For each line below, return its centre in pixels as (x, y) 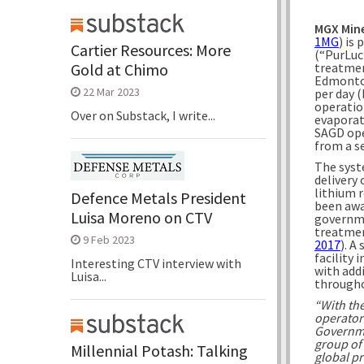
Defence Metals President (158, 197)
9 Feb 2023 (109, 239)
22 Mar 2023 (111, 91)
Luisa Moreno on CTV (141, 217)
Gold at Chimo (119, 69)
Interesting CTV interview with (156, 263)
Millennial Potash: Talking (159, 350)
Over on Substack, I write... (143, 115)
